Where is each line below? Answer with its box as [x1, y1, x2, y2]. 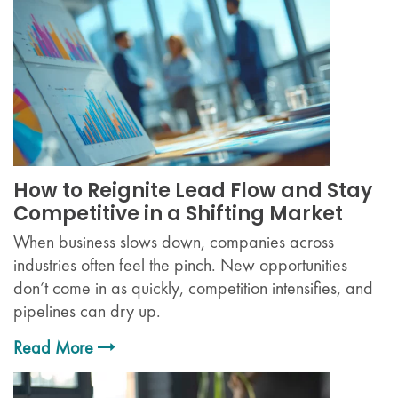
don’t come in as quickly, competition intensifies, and [13, 276, 373, 300]
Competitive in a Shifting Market [13, 200, 343, 228]
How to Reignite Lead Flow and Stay [13, 177, 372, 205]
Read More [13, 336, 98, 360]
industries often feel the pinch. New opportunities [13, 253, 347, 277]
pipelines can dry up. [13, 299, 161, 323]
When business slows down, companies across [13, 230, 334, 254]
